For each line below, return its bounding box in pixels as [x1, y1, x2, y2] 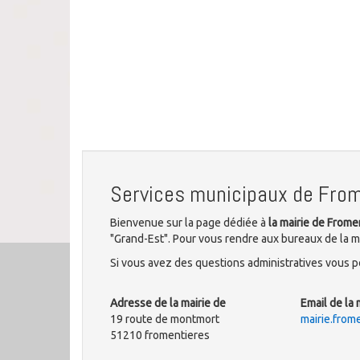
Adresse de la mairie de [110, 297, 226, 309]
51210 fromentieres [110, 329, 210, 342]
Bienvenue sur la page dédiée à [110, 216, 268, 229]
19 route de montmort [110, 313, 219, 325]
